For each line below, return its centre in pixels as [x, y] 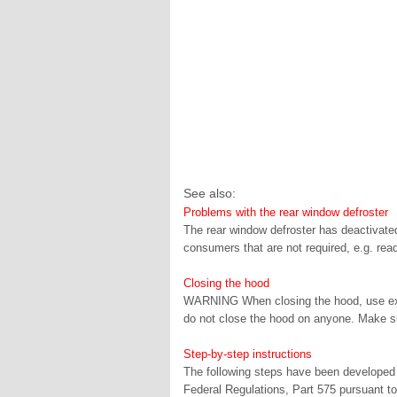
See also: [210, 193]
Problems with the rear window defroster [286, 212]
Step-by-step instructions [248, 354]
